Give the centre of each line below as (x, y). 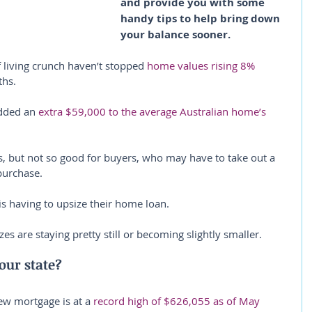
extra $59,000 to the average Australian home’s (154, 111)
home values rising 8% (202, 65)
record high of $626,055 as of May (178, 301)
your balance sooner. (175, 34)
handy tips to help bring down (202, 18)
